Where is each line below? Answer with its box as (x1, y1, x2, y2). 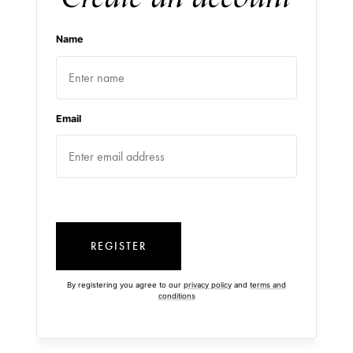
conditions (158, 292, 195, 301)
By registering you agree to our (67, 281, 184, 290)
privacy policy (184, 281, 232, 290)
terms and (250, 281, 286, 290)
